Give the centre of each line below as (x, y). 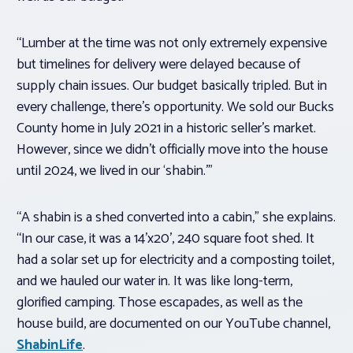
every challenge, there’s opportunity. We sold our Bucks (175, 108)
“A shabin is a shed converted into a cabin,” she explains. (176, 218)
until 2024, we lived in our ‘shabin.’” (116, 171)
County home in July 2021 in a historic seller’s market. (166, 129)
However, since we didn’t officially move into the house (172, 150)
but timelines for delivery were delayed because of (158, 65)
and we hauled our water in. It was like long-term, (154, 282)
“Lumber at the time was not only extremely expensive (172, 44)
